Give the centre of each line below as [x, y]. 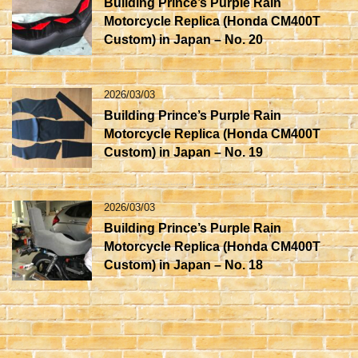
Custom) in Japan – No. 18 [183, 265]
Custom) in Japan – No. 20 [183, 39]
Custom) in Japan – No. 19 [183, 152]
